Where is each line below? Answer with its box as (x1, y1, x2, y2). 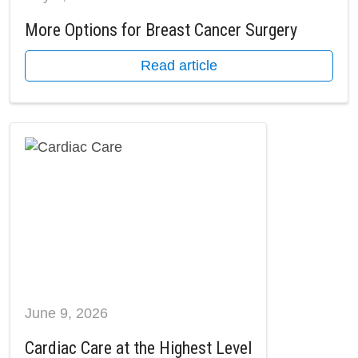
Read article (141, 58, 217, 74)
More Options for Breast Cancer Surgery (25, 20, 297, 41)
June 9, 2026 (25, 305, 108, 322)
